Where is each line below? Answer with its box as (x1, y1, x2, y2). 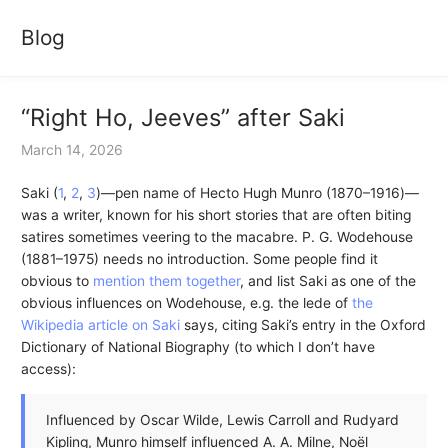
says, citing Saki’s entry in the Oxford (179, 317, 426, 334)
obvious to (20, 273, 93, 290)
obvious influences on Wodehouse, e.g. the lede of (20, 295, 352, 312)
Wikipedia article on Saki (20, 317, 180, 334)
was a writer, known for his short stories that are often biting (20, 207, 411, 224)
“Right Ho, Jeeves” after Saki (20, 102, 345, 132)
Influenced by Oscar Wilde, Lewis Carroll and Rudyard (45, 412, 399, 429)
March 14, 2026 (20, 142, 123, 159)
